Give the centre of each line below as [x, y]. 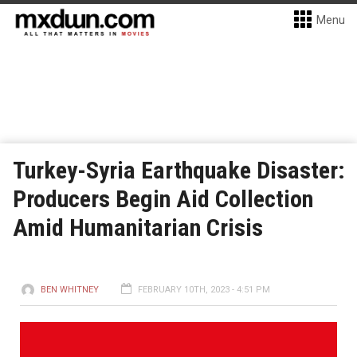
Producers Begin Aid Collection [163, 199]
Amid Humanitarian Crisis [138, 228]
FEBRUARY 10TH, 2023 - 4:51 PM [204, 290]
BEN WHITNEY [70, 290]
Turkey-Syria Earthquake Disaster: [179, 170]
